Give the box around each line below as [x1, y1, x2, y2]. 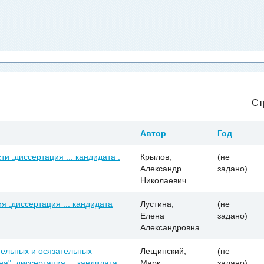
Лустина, [140, 199, 174, 209]
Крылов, [140, 151, 171, 161]
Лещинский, [140, 246, 186, 256]
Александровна [140, 222, 200, 232]
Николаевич [140, 175, 186, 185]
